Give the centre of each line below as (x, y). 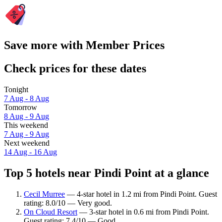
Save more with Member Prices (84, 45)
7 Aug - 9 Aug (27, 134)
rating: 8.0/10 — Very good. (68, 203)
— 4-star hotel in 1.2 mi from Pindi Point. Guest (141, 194)
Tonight (16, 90)
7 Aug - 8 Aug (27, 99)
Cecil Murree (44, 194)
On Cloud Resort (51, 212)
